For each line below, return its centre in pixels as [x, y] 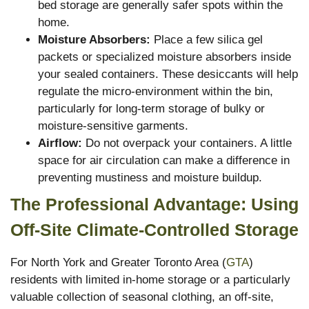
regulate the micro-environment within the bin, [156, 92]
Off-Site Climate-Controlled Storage [154, 230]
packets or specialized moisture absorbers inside [165, 57]
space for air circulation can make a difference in [164, 161]
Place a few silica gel [207, 40]
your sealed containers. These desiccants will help [168, 74]
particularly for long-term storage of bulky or [151, 109]
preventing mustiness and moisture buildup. [150, 178]
